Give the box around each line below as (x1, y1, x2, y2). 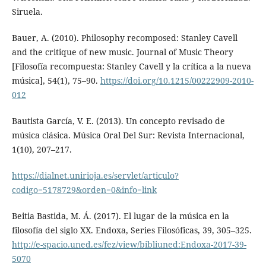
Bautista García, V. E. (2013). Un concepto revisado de (11, 115, 225, 126)
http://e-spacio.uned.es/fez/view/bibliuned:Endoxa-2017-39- (11, 238, 246, 250)
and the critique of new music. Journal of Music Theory (11, 46, 233, 58)
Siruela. (11, 5, 43, 17)
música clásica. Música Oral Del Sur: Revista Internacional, (11, 129, 245, 141)
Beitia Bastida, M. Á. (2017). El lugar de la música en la (11, 210, 229, 221)
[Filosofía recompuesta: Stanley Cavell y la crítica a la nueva (11, 60, 251, 72)
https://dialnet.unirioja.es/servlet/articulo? (11, 169, 179, 181)
